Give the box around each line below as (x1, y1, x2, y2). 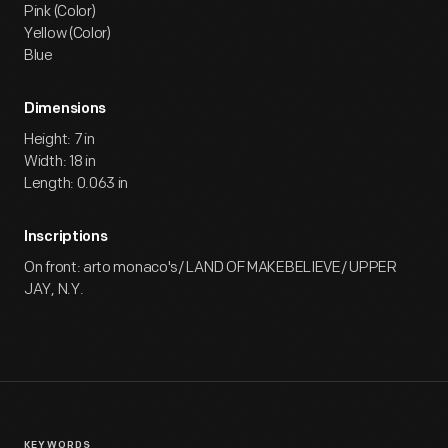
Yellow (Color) (24, 24, 111, 43)
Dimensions (24, 102, 106, 117)
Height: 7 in (24, 130, 95, 149)
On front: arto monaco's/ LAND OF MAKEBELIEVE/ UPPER (24, 258, 397, 277)
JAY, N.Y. (24, 280, 84, 299)
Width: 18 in (24, 152, 96, 171)
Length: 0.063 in (24, 174, 129, 193)
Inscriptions (24, 230, 108, 245)
